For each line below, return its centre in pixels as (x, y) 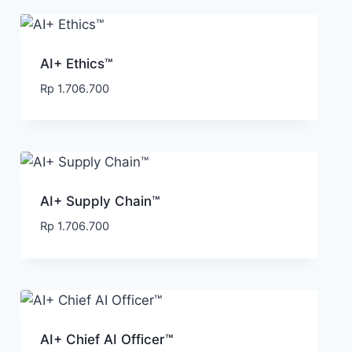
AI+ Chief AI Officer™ (106, 339)
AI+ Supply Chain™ (100, 202)
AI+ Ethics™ (76, 63)
